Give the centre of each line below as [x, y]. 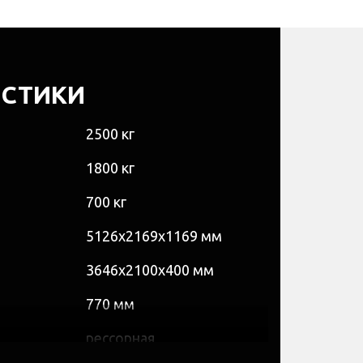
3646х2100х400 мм [150, 270]
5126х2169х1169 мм [154, 236]
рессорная [120, 338]
